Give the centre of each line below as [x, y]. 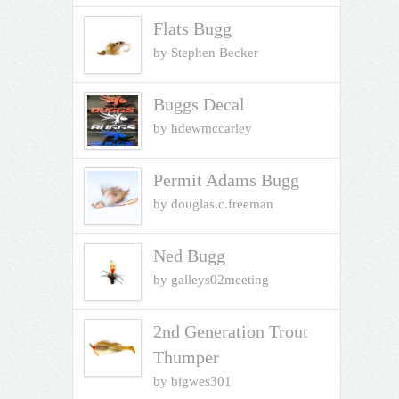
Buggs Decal [199, 104]
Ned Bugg [189, 255]
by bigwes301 [192, 381]
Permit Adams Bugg [226, 179]
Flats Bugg [192, 28]
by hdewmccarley [202, 128]
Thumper [186, 357]
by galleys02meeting [211, 279]
